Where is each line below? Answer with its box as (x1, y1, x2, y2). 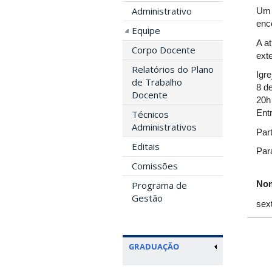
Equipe (132, 24, 160, 36)
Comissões (132, 160, 178, 172)
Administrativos (132, 121, 197, 133)
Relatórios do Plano (132, 63, 214, 75)
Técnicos (132, 108, 169, 120)
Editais (132, 140, 160, 152)
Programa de (132, 179, 187, 191)
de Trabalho (132, 76, 182, 88)
